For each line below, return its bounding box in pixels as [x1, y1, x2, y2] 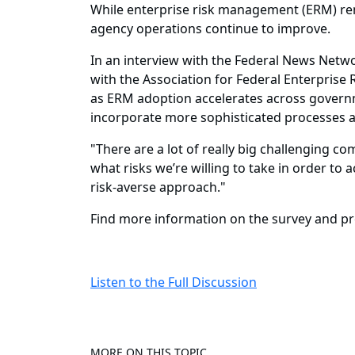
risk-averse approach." [90, 178, 226, 197]
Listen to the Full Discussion [90, 273, 257, 292]
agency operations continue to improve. [90, 20, 330, 38]
